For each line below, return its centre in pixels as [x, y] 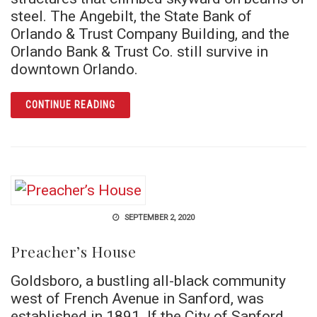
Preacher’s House [73, 251]
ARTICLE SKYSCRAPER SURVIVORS [195, 102]
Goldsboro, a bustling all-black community [148, 280]
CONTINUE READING [70, 104]
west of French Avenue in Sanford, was [137, 298]
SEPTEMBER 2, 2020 [158, 217]
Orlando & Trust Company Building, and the [150, 33]
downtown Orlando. [74, 69]
